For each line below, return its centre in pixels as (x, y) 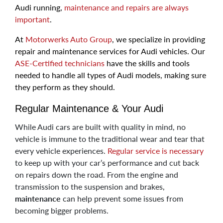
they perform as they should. (65, 87)
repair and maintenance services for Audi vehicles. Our (110, 51)
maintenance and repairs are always (126, 7)
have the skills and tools (147, 63)
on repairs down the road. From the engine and (97, 174)
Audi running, (40, 7)
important (32, 19)
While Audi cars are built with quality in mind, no (100, 126)
